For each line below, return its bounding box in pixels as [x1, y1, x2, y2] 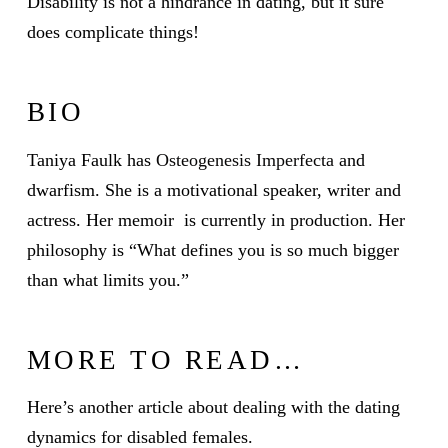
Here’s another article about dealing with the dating [26, 397, 400, 418]
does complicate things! [26, 21, 199, 42]
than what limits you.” [26, 269, 189, 290]
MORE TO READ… [26, 344, 305, 375]
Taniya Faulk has [26, 149, 156, 170]
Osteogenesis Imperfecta [155, 149, 339, 170]
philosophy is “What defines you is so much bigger [26, 239, 399, 260]
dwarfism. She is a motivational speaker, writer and [26, 179, 401, 200]
